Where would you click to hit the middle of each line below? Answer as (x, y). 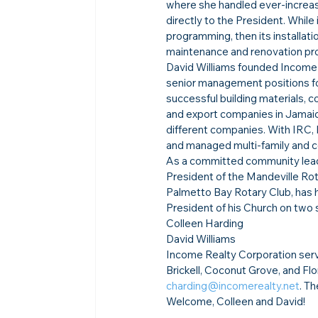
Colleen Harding (205, 223)
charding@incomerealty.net (233, 285)
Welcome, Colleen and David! (236, 301)
